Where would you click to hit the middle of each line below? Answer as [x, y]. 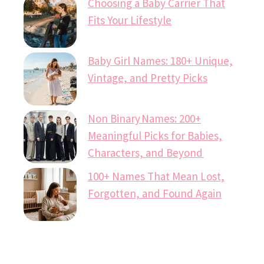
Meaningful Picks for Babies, [155, 136]
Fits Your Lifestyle [130, 20]
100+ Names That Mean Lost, [156, 176]
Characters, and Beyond [146, 153]
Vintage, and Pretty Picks [148, 78]
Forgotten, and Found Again [155, 194]
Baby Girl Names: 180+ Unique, [160, 61]
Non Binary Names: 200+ [144, 119]
